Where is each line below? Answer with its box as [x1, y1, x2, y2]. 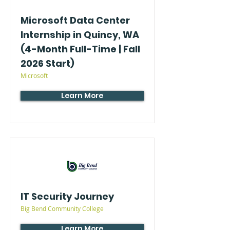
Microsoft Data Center [21, 14, 130, 27]
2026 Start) [21, 57, 74, 70]
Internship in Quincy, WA [21, 28, 139, 41]
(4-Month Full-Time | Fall [21, 43, 140, 55]
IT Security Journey [21, 190, 114, 203]
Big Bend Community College [21, 204, 104, 213]
